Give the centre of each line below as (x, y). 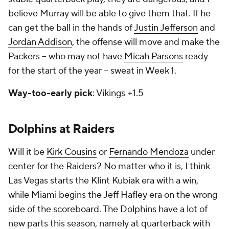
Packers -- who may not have (66, 56)
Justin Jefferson (166, 28)
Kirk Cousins (72, 152)
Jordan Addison (40, 42)
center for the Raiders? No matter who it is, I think (109, 166)
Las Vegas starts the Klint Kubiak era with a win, (103, 181)
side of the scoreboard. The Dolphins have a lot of (108, 209)
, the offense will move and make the (146, 42)
